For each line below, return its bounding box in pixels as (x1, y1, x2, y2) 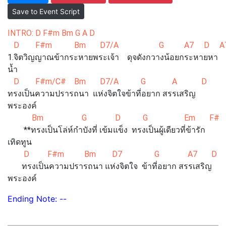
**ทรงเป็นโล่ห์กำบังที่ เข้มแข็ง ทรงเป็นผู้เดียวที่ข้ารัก (8, 125, 205, 135)
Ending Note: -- (8, 194, 67, 204)
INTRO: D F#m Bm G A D (8, 28, 95, 38)
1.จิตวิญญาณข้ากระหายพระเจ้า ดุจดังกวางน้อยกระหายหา (8, 52, 218, 62)
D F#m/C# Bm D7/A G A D (8, 77, 225, 86)
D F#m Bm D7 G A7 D (8, 149, 221, 159)
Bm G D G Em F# (8, 113, 219, 123)
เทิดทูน (8, 137, 32, 147)
